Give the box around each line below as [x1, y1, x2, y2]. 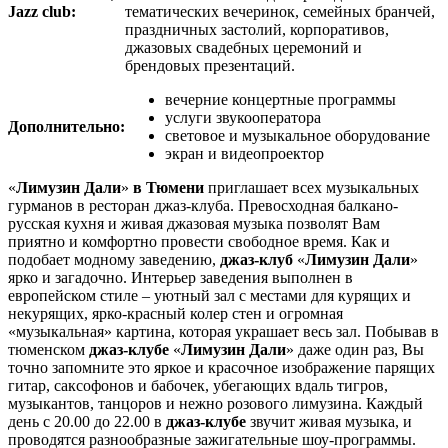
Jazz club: [8, 3, 76, 21]
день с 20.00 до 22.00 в [8, 413, 166, 431]
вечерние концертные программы [165, 91, 396, 109]
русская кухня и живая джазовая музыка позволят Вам [8, 215, 380, 233]
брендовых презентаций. [125, 57, 295, 75]
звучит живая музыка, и [246, 413, 412, 431]
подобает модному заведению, [8, 251, 220, 269]
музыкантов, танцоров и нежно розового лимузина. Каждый [8, 395, 423, 413]
